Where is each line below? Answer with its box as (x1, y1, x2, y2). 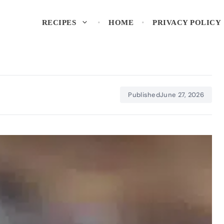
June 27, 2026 (160, 90, 204, 99)
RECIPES (41, 18, 76, 26)
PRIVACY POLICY (152, 18, 221, 26)
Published (128, 90, 160, 99)
